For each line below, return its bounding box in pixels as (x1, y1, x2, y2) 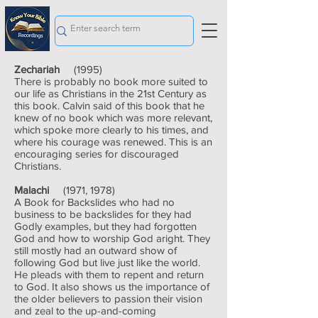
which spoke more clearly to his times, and (14, 124, 209, 136)
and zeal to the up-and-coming (14, 305, 156, 317)
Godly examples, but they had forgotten (14, 220, 197, 232)
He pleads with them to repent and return (14, 268, 204, 280)
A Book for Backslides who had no (14, 196, 175, 208)
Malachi (14, 184, 63, 196)
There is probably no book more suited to (14, 75, 208, 87)
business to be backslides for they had (14, 208, 192, 220)
